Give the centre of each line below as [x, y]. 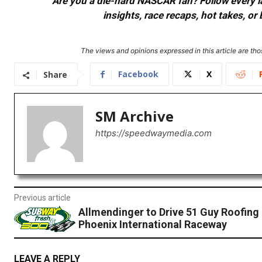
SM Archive [135, 116]
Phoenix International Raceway [152, 225]
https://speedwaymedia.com [154, 133]
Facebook [138, 74]
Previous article [42, 198]
